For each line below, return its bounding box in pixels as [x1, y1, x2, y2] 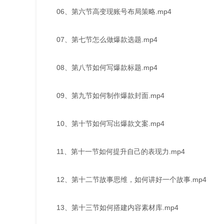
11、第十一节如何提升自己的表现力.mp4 [56, 147, 185, 155]
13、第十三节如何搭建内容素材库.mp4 [56, 203, 178, 211]
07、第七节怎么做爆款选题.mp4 [56, 35, 157, 43]
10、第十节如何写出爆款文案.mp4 [56, 119, 164, 127]
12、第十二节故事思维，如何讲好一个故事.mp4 [56, 175, 206, 183]
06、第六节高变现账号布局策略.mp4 [56, 7, 171, 15]
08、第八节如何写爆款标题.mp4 [56, 63, 157, 71]
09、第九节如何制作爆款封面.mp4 [56, 91, 164, 99]
